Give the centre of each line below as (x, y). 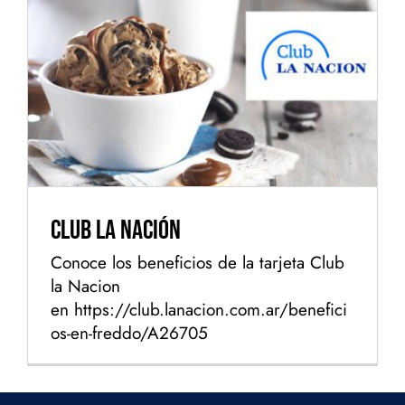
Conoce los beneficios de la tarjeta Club (198, 263)
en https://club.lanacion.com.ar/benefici (199, 310)
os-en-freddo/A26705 (129, 334)
